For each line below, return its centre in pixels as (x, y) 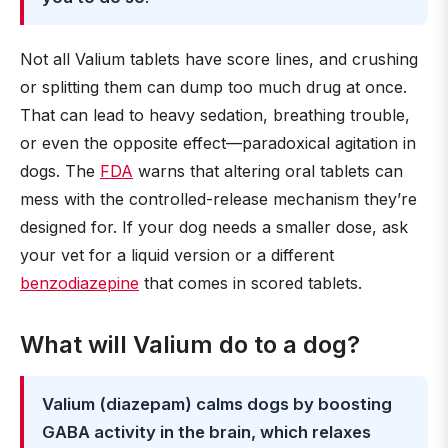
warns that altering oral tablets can (268, 171)
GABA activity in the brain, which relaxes (206, 432)
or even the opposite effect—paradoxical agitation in (218, 143)
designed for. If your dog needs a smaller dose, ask (214, 227)
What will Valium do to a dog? (190, 344)
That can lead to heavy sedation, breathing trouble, (215, 115)
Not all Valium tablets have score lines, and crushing (219, 59)
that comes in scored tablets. (250, 283)
